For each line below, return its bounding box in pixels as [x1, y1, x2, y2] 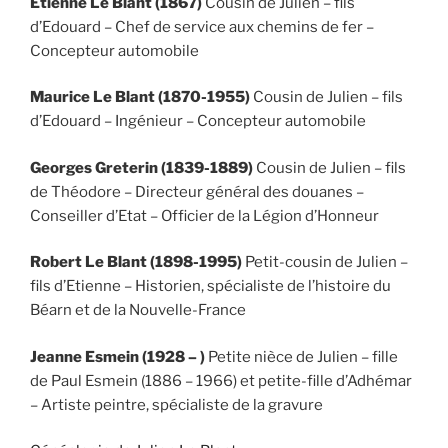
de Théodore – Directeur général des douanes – [30, 182, 364, 201]
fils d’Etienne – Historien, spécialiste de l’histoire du [30, 277, 391, 295]
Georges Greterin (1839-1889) [30, 158, 253, 177]
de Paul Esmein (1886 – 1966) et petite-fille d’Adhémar [30, 371, 412, 390]
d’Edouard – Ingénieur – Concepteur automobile [30, 112, 366, 130]
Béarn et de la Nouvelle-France [30, 301, 246, 319]
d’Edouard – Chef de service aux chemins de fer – [30, 17, 374, 36]
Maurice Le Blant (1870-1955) [30, 88, 250, 106]
